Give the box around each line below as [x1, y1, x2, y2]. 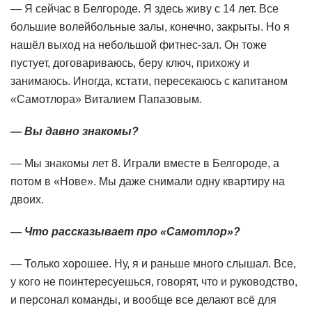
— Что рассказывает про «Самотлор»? [10, 226, 240, 238]
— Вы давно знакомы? [10, 125, 139, 138]
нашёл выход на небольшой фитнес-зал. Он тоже [10, 39, 267, 52]
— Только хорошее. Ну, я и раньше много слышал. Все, [10, 258, 296, 270]
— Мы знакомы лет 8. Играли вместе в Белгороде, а [10, 157, 279, 170]
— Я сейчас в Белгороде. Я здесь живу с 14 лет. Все [10, 3, 279, 15]
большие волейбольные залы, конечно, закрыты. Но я [10, 21, 290, 33]
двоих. [10, 194, 44, 206]
